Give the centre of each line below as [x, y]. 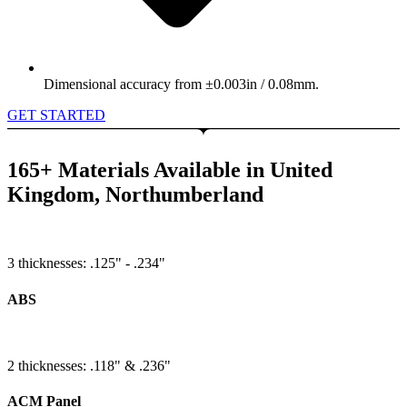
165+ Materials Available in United [170, 169]
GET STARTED [56, 114]
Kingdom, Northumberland [135, 194]
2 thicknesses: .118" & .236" [89, 365]
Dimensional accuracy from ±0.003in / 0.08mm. [181, 84]
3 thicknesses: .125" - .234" [86, 263]
